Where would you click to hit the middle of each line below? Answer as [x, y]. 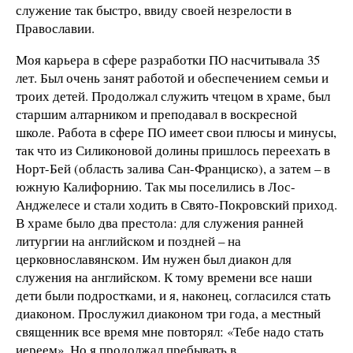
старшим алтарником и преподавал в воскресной [156, 113]
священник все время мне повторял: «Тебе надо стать [170, 331]
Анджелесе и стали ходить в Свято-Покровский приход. [176, 204]
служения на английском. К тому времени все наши [164, 277]
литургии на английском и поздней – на [128, 240]
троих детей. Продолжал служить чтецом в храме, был [173, 95]
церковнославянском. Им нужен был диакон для [154, 258]
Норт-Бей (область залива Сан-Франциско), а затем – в [173, 168]
